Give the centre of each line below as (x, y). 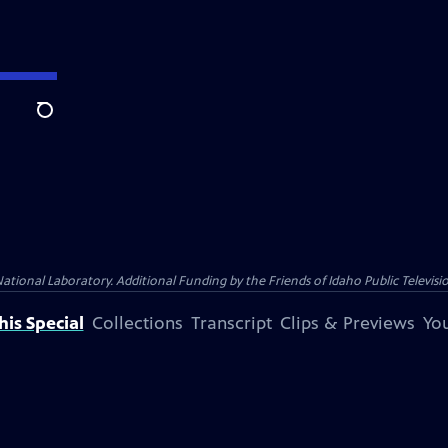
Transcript (231, 323)
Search (60, 121)
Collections (137, 323)
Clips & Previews (347, 323)
